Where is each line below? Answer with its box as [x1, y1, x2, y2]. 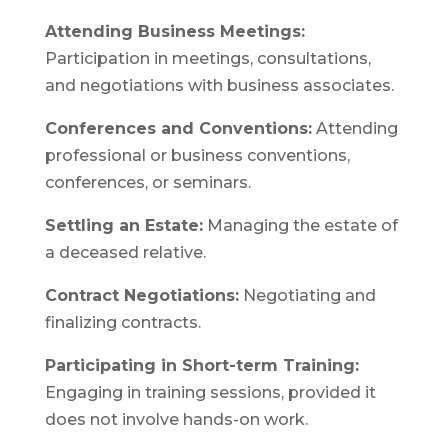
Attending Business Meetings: [44, 21, 305, 41]
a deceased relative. [44, 242, 206, 262]
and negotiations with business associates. [44, 75, 394, 95]
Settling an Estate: [44, 215, 203, 235]
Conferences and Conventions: [44, 118, 312, 138]
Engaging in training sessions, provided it [44, 382, 376, 402]
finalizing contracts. [44, 312, 201, 332]
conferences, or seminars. [44, 172, 251, 192]
